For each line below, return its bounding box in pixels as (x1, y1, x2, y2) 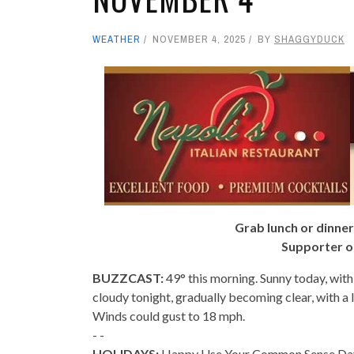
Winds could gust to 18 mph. (92, 308, 245, 324)
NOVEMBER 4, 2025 (153, 32, 246, 46)
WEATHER (92, 32, 141, 46)
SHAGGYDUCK (274, 32, 345, 46)
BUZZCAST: (92, 270, 164, 286)
